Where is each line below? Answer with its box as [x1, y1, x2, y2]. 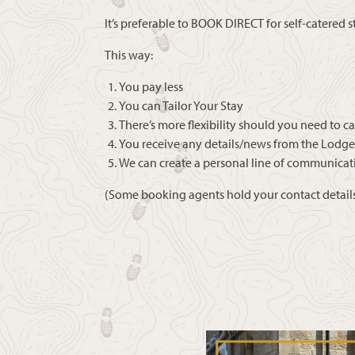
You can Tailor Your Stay [119, 97, 243, 114]
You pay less [119, 78, 183, 95]
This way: [105, 47, 153, 63]
